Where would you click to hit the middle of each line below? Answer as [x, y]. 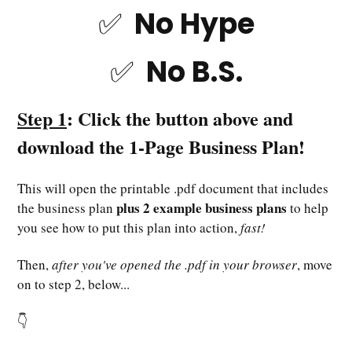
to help [308, 207]
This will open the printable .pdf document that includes [173, 188]
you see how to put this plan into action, [129, 227]
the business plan [67, 207]
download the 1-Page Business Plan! [161, 146]
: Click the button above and [180, 118]
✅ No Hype [176, 24]
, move [315, 264]
